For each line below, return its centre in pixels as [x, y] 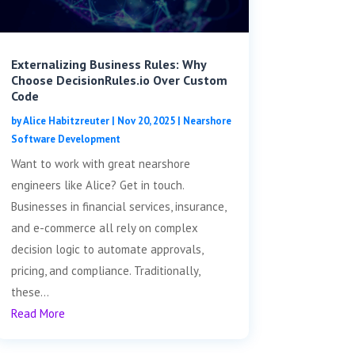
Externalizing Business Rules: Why [108, 64]
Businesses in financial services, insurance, [118, 206]
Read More [38, 313]
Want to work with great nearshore [100, 163]
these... [30, 292]
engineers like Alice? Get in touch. [97, 185]
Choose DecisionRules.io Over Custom [119, 80]
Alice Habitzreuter [66, 120]
